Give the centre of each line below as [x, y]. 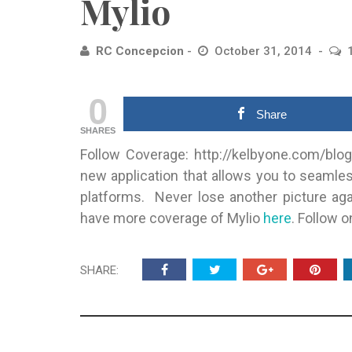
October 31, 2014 [265, 51]
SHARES [98, 130]
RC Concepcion [140, 51]
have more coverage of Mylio [172, 218]
